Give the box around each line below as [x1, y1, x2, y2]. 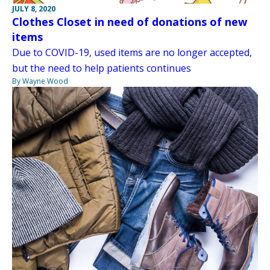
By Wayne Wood [12, 76, 68, 87]
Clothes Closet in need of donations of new [12, 14, 247, 30]
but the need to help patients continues [12, 61, 191, 75]
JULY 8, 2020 [12, 4, 55, 14]
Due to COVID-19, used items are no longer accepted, [12, 46, 252, 60]
